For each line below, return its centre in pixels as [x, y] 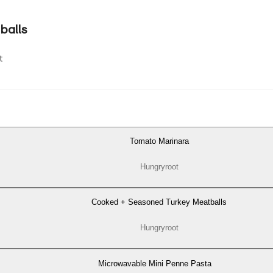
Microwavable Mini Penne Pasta [155, 263]
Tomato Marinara [159, 141]
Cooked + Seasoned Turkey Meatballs [159, 202]
